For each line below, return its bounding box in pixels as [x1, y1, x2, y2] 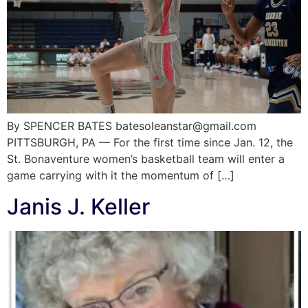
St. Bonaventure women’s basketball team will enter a [7, 152, 285, 166]
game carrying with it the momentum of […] [7, 168, 234, 183]
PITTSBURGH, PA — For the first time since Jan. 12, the [7, 135, 293, 150]
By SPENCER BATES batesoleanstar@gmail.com [7, 119, 256, 133]
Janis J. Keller [7, 192, 150, 220]
